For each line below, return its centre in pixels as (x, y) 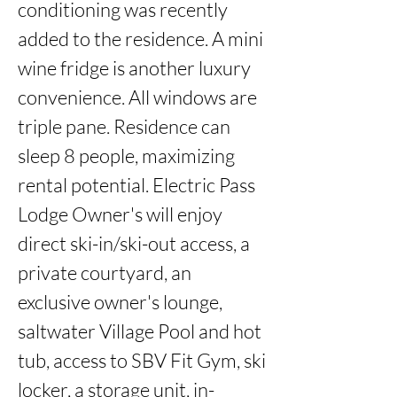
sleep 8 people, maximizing (126, 156)
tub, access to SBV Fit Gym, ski (142, 360)
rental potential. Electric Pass (136, 185)
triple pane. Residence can (124, 126)
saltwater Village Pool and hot (140, 331)
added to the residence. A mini (140, 39)
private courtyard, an (105, 272)
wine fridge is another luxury (134, 68)
